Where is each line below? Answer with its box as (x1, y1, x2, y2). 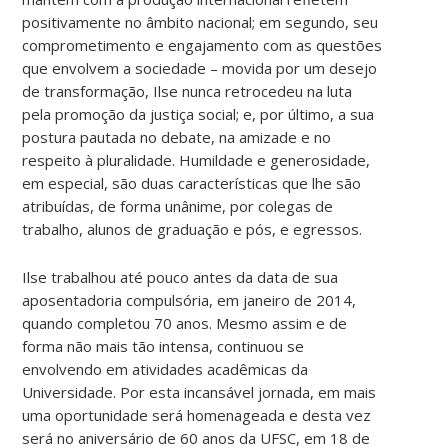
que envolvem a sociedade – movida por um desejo (22, 57, 378, 78)
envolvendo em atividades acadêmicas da (22, 358, 309, 379)
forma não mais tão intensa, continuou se (22, 335, 305, 356)
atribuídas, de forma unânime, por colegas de (22, 195, 334, 216)
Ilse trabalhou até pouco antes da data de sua (22, 266, 339, 287)
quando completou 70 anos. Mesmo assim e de (22, 312, 348, 333)
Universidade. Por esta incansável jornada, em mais (22, 381, 377, 402)
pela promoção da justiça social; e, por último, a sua (22, 103, 375, 124)
